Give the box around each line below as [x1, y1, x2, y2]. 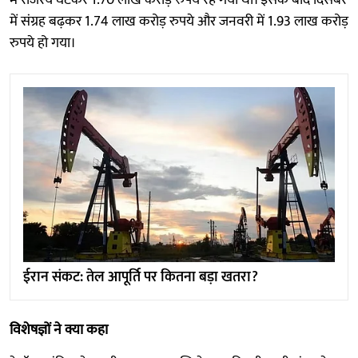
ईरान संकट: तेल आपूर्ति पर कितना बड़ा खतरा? [23, 265, 258, 290]
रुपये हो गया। [10, 30, 76, 55]
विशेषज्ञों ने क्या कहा [10, 318, 108, 343]
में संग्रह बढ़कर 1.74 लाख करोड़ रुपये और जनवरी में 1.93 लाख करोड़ [10, 9, 348, 34]
